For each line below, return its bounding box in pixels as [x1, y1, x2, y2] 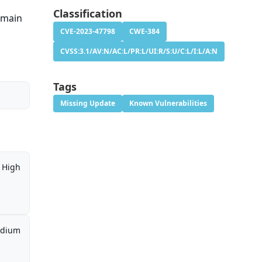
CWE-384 [129, 26, 160, 37]
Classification [53, 6, 122, 21]
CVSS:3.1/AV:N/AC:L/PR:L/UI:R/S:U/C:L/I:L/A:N [60, 46, 218, 57]
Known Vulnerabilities [129, 98, 207, 109]
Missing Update [60, 98, 115, 109]
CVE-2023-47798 [60, 26, 115, 37]
